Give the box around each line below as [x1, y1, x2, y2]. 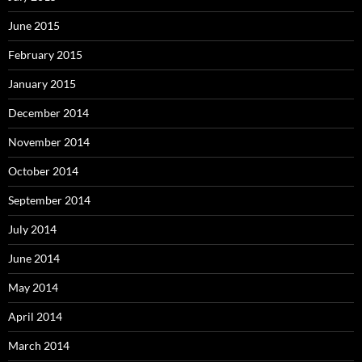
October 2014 [8, 164, 78, 178]
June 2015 [8, 19, 60, 32]
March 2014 [8, 339, 69, 352]
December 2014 [8, 106, 89, 120]
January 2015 [8, 77, 76, 90]
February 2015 [8, 48, 82, 61]
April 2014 [8, 309, 62, 323]
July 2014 [8, 222, 57, 236]
